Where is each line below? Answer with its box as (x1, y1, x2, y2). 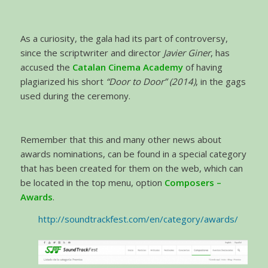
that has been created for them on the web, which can (20, 162, 243, 175)
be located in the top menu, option (20, 176, 165, 189)
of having (182, 60, 223, 73)
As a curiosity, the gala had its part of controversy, (20, 32, 228, 44)
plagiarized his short (20, 75, 106, 87)
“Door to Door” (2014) (105, 75, 196, 87)
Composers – (164, 176, 221, 189)
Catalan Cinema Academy (72, 60, 183, 73)
